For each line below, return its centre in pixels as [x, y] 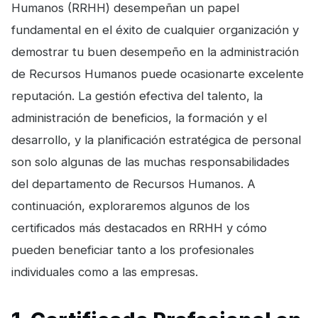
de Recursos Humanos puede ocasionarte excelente [158, 74]
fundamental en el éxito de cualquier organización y [155, 30]
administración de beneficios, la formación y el [139, 118]
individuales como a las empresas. [105, 272]
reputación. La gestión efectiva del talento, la [137, 96]
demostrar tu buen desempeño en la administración [155, 52]
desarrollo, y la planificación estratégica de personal [156, 140]
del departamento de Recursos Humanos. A [133, 184]
